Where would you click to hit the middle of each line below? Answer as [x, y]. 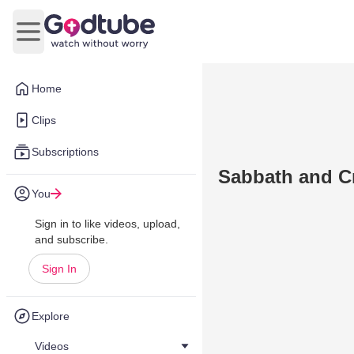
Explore [51, 316]
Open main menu [75, 40]
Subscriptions [65, 152]
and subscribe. [72, 239]
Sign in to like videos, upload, [107, 224]
